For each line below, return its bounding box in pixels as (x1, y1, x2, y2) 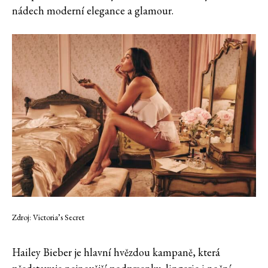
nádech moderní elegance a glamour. (12, 4, 173, 18)
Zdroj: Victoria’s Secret (12, 212, 84, 223)
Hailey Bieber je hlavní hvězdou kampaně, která (12, 245, 220, 260)
